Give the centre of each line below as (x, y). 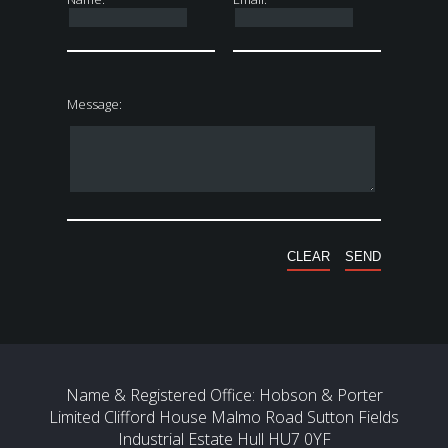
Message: (95, 104)
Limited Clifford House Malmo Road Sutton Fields (224, 417)
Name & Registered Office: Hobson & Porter (224, 395)
